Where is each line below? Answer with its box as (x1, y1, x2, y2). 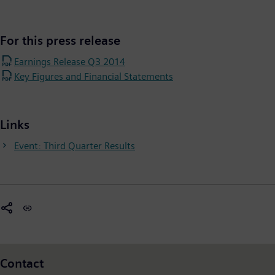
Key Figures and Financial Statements (14, 70, 173, 82)
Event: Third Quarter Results (14, 139, 135, 152)
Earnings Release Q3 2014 (14, 55, 125, 68)
